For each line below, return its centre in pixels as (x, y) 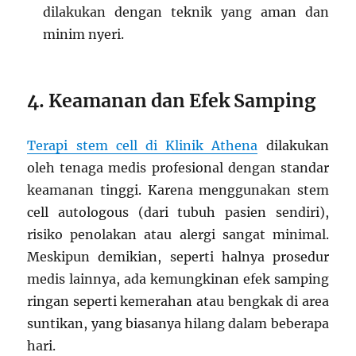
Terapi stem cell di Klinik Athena (143, 146)
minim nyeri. (84, 35)
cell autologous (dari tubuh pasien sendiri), (178, 213)
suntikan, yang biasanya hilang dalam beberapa (178, 324)
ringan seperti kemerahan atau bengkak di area (178, 302)
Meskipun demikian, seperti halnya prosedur (178, 257)
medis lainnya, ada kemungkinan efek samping (178, 279)
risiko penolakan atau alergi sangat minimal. (178, 235)
